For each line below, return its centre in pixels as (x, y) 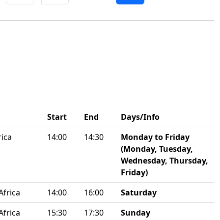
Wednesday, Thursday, (165, 161)
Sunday (136, 213)
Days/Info (140, 117)
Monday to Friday (155, 137)
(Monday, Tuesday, (157, 149)
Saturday (139, 192)
